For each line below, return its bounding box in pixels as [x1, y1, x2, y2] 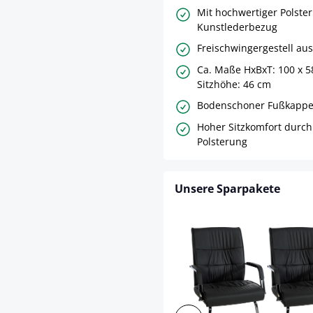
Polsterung [197, 134, 247, 148]
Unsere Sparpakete [175, 180, 280, 196]
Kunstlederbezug [197, 20, 277, 34]
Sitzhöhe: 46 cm [197, 77, 271, 91]
